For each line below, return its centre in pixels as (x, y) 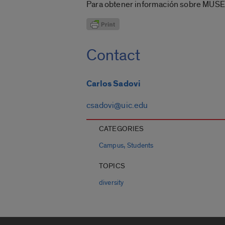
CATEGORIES (122, 129)
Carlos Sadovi (114, 84)
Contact (113, 55)
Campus (111, 146)
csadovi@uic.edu (117, 105)
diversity (111, 183)
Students (140, 146)
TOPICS (112, 166)
